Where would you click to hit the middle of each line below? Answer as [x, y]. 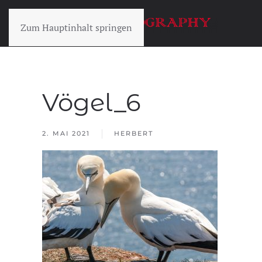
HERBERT [134, 133]
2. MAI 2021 [66, 133]
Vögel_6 [92, 102]
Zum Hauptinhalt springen [76, 27]
